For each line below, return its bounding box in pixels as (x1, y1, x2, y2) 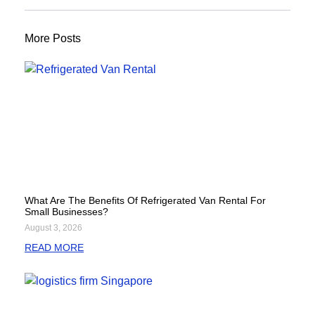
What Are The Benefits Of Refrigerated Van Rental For (25, 194, 266, 206)
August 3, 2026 (25, 222, 82, 233)
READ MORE (25, 241, 84, 253)
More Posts (25, 32, 81, 45)
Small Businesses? (25, 205, 108, 217)
